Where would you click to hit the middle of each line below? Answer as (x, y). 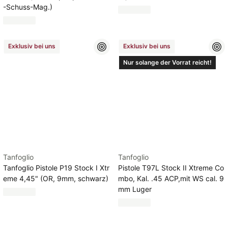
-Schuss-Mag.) (28, 7)
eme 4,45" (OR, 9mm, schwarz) (56, 178)
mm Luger (135, 189)
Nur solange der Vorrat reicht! (167, 62)
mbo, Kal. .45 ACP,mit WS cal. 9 (171, 178)
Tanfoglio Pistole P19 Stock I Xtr (56, 168)
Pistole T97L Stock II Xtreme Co (171, 168)
